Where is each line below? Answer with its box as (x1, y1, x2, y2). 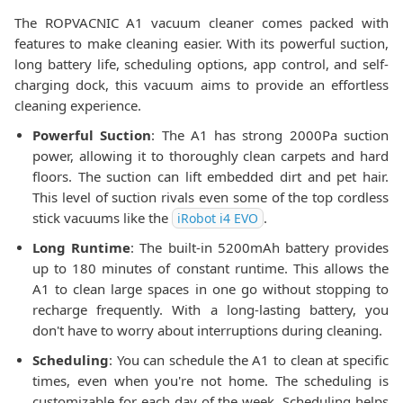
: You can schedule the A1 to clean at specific (109, 351, 389, 369)
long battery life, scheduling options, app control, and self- (14, 55, 389, 73)
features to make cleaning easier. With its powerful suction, (14, 34, 389, 52)
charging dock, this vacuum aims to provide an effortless (14, 76, 389, 94)
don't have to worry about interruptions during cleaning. (32, 321, 382, 339)
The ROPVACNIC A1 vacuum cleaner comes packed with (14, 13, 389, 31)
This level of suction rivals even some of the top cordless (32, 188, 389, 206)
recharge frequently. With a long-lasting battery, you (32, 300, 389, 318)
